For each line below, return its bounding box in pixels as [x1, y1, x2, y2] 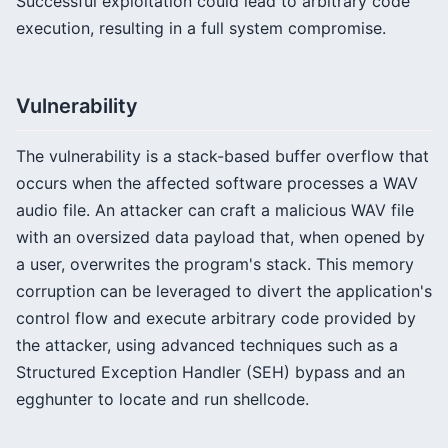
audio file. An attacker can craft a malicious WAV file [16, 200, 414, 220]
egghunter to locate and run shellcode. [16, 389, 309, 409]
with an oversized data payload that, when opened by [16, 227, 425, 247]
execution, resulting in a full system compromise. [16, 18, 386, 38]
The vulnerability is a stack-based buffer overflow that [16, 146, 429, 166]
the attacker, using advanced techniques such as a [16, 335, 398, 355]
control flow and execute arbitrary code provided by [16, 308, 416, 328]
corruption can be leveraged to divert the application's [16, 281, 432, 301]
